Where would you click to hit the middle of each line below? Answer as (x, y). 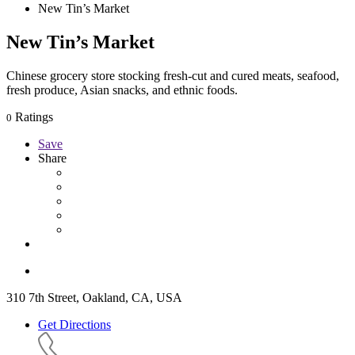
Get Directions (74, 324)
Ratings (32, 116)
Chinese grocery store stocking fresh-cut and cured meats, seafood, (173, 75)
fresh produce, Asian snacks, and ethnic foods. (122, 90)
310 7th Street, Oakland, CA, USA (94, 297)
